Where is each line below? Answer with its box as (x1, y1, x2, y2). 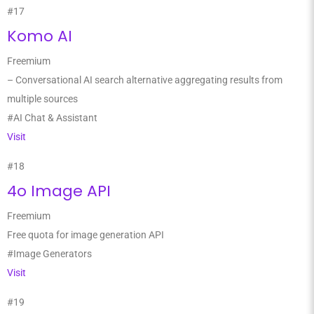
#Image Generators (7, 248, 92, 259)
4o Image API (7, 180, 111, 202)
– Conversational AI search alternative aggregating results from (7, 74, 282, 86)
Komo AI (7, 25, 72, 47)
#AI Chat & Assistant (7, 112, 97, 123)
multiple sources (7, 93, 78, 104)
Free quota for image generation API (7, 229, 164, 240)
